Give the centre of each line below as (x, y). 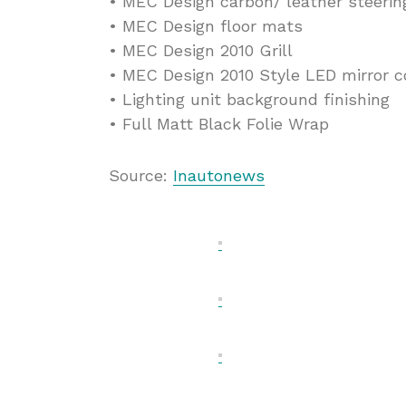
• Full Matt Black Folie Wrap (219, 124)
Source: (141, 175)
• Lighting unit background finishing (249, 99)
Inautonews (219, 175)
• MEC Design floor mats (206, 26)
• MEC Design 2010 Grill (201, 50)
